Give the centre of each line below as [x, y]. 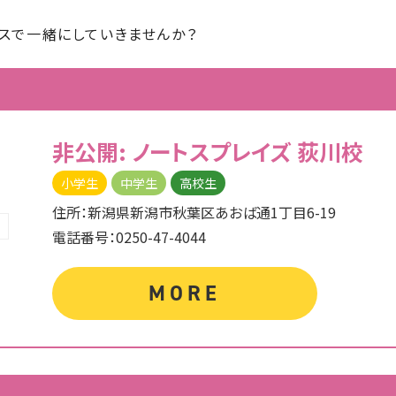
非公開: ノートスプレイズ [175, 151]
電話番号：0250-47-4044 [129, 237]
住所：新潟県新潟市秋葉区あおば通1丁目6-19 [194, 212]
